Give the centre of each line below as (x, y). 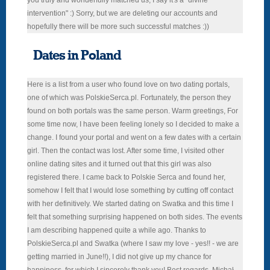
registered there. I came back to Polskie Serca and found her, (126, 177)
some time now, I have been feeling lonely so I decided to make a (133, 124)
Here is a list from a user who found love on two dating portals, (128, 85)
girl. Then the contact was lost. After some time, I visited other (126, 151)
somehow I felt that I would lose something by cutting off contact (130, 191)
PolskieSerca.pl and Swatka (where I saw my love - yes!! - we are (133, 244)
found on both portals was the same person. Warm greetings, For (133, 111)
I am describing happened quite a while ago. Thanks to (117, 231)
